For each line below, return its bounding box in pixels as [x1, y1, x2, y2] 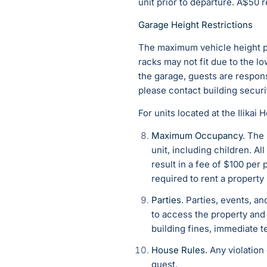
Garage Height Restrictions [138, 19, 253, 31]
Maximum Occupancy [151, 130, 243, 142]
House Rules [151, 244, 205, 256]
